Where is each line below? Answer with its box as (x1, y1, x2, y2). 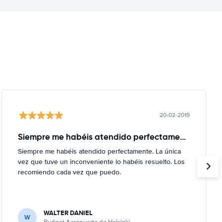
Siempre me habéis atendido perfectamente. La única (17, 147, 181, 156)
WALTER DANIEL (43, 208, 93, 218)
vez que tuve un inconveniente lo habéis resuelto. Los (17, 157, 185, 166)
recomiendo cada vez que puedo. (17, 167, 121, 176)
